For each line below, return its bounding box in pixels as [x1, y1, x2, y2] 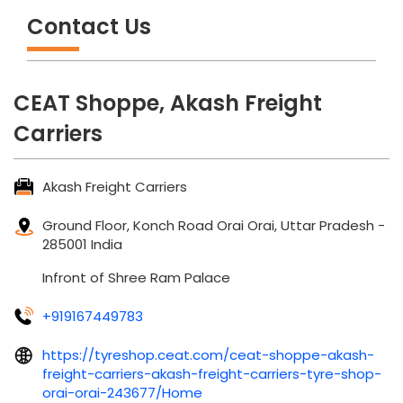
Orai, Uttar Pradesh [247, 215, 378, 235]
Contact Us [27, 11, 151, 41]
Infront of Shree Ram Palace [42, 267, 230, 287]
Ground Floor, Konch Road [42, 215, 213, 235]
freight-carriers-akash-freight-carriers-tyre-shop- [42, 363, 381, 383]
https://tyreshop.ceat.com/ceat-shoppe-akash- [42, 345, 374, 364]
